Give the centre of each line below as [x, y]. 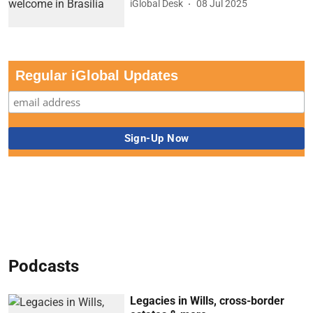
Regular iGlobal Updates [97, 76]
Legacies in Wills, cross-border [208, 301]
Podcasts [44, 267]
